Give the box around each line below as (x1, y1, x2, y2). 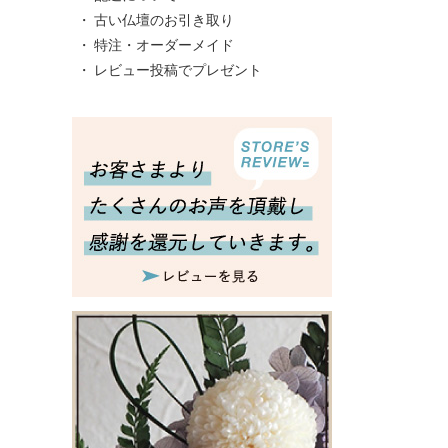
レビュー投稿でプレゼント (93, 59, 262, 79)
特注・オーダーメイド (93, 34, 234, 54)
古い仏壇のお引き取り (93, 9, 234, 29)
